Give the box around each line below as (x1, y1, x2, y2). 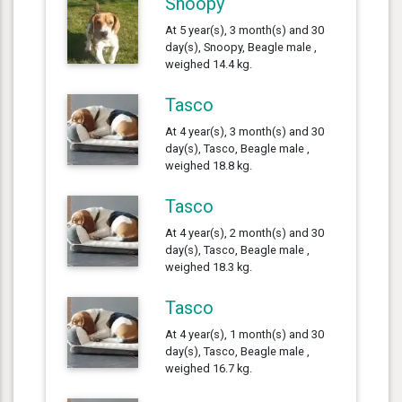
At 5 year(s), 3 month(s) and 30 (165, 22, 325, 37)
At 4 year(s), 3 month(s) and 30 (165, 124, 325, 138)
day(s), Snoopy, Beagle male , (165, 39, 318, 54)
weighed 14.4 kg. (165, 57, 253, 71)
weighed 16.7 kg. (165, 361, 253, 375)
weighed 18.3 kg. (165, 259, 253, 274)
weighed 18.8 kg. (165, 158, 253, 172)
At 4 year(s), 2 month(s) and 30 (165, 225, 325, 240)
